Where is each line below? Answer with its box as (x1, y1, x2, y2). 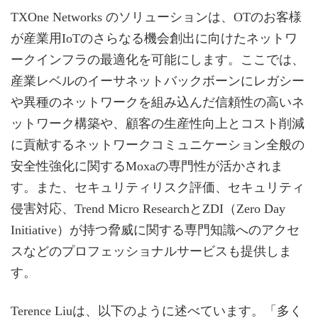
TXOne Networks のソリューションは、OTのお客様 (11, 10, 302, 25)
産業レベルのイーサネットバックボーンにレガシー (11, 74, 305, 89)
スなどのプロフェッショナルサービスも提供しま (11, 244, 292, 259)
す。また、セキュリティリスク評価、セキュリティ (11, 180, 305, 195)
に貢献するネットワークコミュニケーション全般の (11, 138, 305, 153)
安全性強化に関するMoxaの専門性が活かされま (11, 159, 283, 174)
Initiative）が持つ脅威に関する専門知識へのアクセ (11, 223, 300, 238)
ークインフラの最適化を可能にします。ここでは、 (11, 53, 305, 67)
